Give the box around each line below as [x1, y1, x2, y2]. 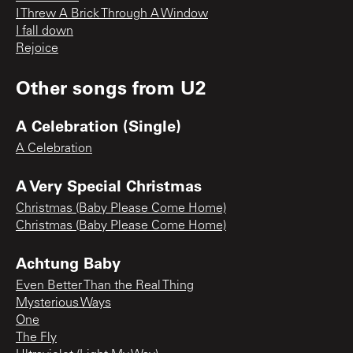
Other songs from [16, 74, 180, 99]
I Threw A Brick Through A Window [16, 7, 208, 20]
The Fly [16, 331, 57, 344]
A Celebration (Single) [16, 114, 181, 136]
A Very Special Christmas [16, 174, 202, 195]
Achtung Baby [16, 251, 121, 273]
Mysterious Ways [16, 296, 111, 310]
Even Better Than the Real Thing [16, 279, 194, 292]
